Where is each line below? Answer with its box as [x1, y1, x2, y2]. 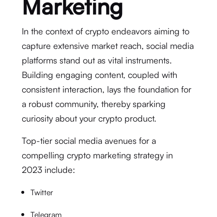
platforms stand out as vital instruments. [21, 55, 172, 65]
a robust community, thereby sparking [21, 98, 166, 109]
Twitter [30, 187, 53, 197]
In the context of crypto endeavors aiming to [21, 26, 189, 36]
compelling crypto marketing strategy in [21, 150, 173, 160]
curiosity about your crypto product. [21, 113, 156, 124]
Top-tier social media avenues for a [21, 135, 156, 146]
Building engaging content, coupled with [21, 69, 177, 80]
